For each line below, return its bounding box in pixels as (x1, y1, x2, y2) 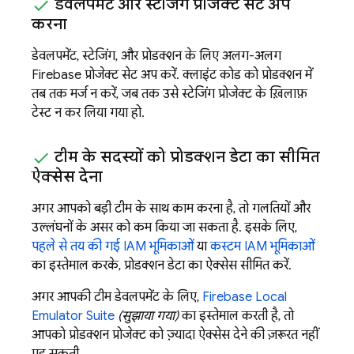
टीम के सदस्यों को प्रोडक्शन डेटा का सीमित (51, 146, 320, 167)
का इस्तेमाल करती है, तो (179, 307, 294, 324)
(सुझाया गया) (118, 307, 179, 324)
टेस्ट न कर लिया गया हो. (32, 104, 145, 121)
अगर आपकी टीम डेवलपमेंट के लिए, (32, 288, 202, 305)
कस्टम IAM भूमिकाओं (210, 238, 314, 254)
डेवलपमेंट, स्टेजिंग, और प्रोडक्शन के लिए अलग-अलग (32, 47, 281, 64)
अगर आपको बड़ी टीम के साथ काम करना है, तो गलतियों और (32, 200, 311, 217)
